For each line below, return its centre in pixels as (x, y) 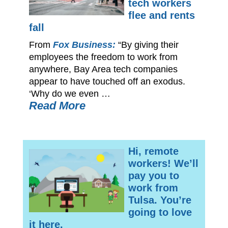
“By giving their (148, 45)
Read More (57, 105)
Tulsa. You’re (160, 200)
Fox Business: (85, 45)
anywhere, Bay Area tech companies (103, 69)
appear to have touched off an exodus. (107, 81)
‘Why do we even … (69, 93)
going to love (160, 212)
